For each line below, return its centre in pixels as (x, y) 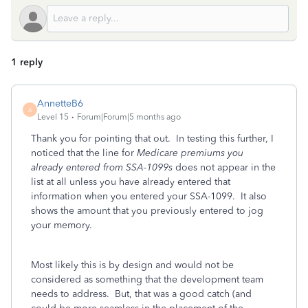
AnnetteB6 (60, 103)
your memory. (62, 225)
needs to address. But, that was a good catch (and (141, 294)
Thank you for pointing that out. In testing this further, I (152, 139)
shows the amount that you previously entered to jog (147, 211)
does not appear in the (224, 167)
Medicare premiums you (190, 153)
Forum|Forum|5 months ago (129, 117)
